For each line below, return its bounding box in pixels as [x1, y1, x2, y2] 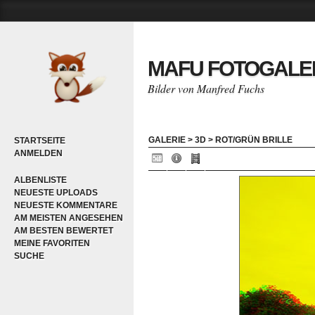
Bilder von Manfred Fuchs [148, 81, 264, 96]
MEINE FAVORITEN [14, 238, 90, 248]
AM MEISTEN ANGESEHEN [14, 213, 123, 223]
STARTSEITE [14, 136, 65, 146]
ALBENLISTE [14, 175, 67, 185]
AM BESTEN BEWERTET [14, 226, 113, 236]
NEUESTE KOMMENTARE [14, 200, 117, 210]
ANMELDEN [14, 148, 63, 158]
